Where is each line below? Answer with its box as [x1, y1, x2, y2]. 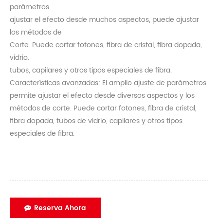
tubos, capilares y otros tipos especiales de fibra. [10, 65, 172, 76]
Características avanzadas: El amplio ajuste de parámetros [10, 77, 206, 89]
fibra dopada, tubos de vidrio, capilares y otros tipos [10, 115, 182, 127]
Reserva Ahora [34, 202, 86, 214]
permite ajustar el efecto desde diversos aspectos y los [10, 90, 195, 102]
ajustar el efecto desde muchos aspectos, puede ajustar [10, 14, 199, 26]
